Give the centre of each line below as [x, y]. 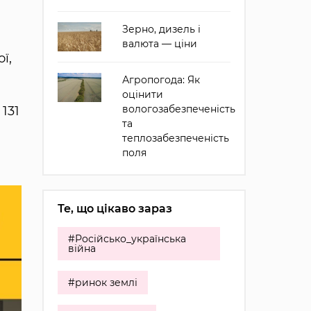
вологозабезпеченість [178, 109]
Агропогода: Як [161, 80]
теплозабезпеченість [175, 138]
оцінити [142, 95]
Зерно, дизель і [161, 29]
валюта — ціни [159, 44]
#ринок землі [102, 283]
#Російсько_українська [127, 239]
